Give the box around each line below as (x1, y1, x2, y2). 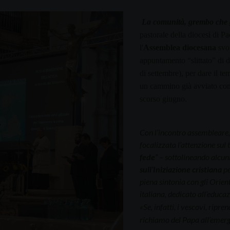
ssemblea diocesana (149, 43, 216, 52)
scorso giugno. (139, 94, 187, 103)
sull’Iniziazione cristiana (139, 164, 222, 174)
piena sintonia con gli (139, 176, 209, 186)
